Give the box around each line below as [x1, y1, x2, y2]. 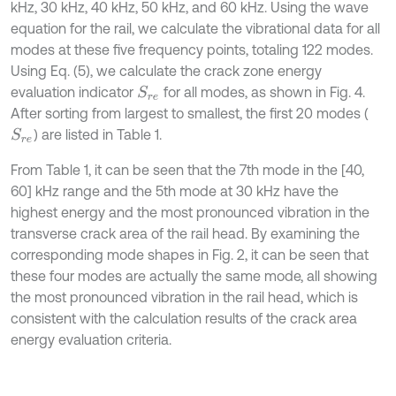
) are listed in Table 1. [33, 126, 162, 143]
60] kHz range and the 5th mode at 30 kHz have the [11, 183, 339, 200]
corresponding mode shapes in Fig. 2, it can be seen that [11, 247, 369, 263]
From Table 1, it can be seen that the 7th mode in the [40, [11, 162, 364, 179]
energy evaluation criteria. [11, 331, 171, 348]
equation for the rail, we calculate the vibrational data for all [11, 20, 380, 37]
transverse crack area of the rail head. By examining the [11, 225, 360, 242]
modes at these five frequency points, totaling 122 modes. [11, 42, 373, 58]
